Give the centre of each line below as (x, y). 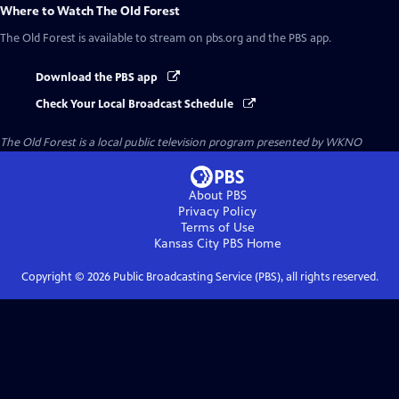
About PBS (217, 196)
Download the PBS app (98, 77)
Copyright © (54, 277)
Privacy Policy (217, 212)
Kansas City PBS (198, 244)
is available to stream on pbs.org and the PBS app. (204, 38)
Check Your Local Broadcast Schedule (136, 105)
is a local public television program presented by (200, 143)
